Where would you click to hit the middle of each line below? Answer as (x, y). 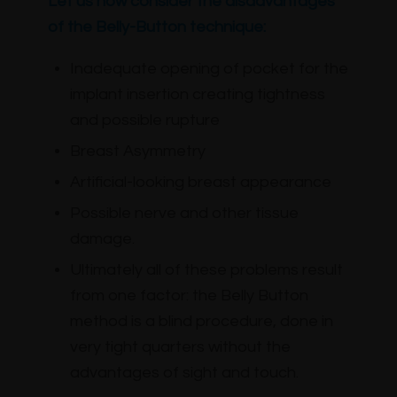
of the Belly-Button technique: (156, 27)
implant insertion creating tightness (197, 95)
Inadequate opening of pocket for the (209, 69)
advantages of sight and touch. (184, 373)
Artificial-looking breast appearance (200, 183)
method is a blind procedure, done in (201, 322)
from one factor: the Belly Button (189, 296)
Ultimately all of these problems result (206, 270)
